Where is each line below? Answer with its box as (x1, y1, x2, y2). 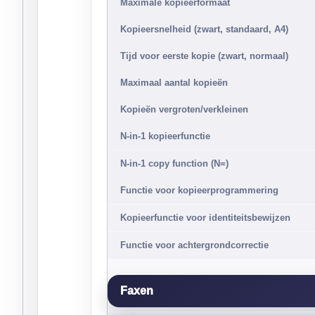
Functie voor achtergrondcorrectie (120, 240, 269, 250)
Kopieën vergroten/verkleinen (120, 104, 248, 115)
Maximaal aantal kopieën (120, 77, 228, 88)
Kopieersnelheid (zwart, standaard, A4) (120, 24, 288, 34)
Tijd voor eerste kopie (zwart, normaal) (120, 51, 288, 61)
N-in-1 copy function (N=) (120, 158, 229, 169)
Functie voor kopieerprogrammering (120, 185, 278, 195)
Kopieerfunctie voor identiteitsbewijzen (120, 212, 290, 223)
